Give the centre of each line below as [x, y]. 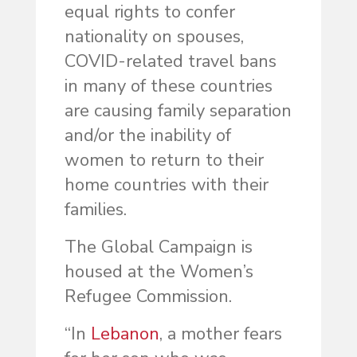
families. [95, 210]
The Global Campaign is [158, 247]
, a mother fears [220, 334]
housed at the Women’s [159, 272]
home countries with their [166, 185]
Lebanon [125, 334]
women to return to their [164, 161]
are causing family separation [178, 111]
